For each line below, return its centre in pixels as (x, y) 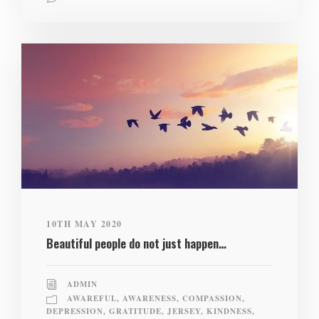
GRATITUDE (135, 312)
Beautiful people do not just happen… (136, 243)
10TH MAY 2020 (84, 224)
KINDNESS (229, 312)
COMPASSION (212, 298)
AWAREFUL (92, 298)
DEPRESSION (75, 312)
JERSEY (184, 312)
